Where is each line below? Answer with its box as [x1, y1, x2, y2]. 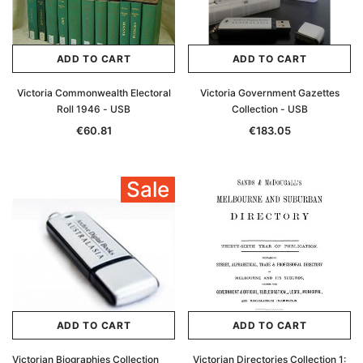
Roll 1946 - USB [57, 103, 130, 115]
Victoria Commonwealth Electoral [16, 87, 171, 99]
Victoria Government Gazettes [199, 87, 340, 99]
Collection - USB [231, 103, 308, 115]
